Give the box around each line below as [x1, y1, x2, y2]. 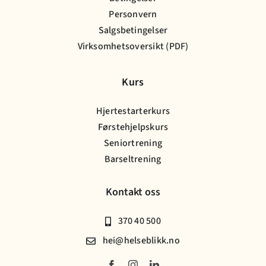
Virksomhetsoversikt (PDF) [77, 40, 189, 53]
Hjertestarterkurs [96, 104, 170, 118]
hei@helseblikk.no [102, 234, 180, 248]
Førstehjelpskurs [97, 121, 169, 134]
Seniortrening [103, 137, 163, 150]
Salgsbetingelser [98, 24, 168, 37]
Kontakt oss [106, 185, 160, 200]
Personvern [109, 8, 157, 21]
